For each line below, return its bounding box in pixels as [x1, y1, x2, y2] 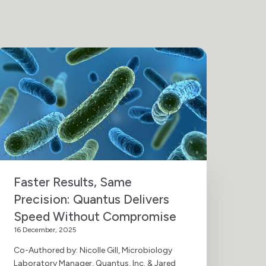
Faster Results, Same [13, 174, 132, 189]
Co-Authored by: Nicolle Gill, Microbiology [13, 245, 172, 255]
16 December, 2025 [13, 225, 77, 234]
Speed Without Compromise [13, 208, 176, 224]
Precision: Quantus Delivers [13, 191, 169, 207]
